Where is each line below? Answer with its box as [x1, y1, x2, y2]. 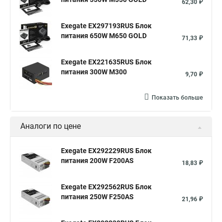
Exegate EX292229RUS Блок [61, 147, 152, 155]
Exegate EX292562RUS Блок [61, 183, 152, 191]
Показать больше [152, 94, 203, 101]
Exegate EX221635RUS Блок [61, 58, 152, 66]
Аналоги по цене [20, 121, 81, 131]
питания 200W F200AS [61, 157, 134, 165]
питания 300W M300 [61, 68, 127, 76]
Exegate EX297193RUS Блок [61, 22, 152, 30]
